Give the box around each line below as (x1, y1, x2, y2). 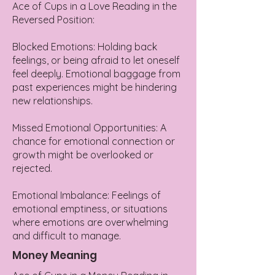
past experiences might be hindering (12, 81, 177, 94)
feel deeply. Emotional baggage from (12, 68, 180, 80)
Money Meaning (12, 248, 97, 263)
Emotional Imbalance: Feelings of (12, 189, 161, 202)
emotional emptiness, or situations (12, 203, 168, 215)
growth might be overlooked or (12, 149, 153, 161)
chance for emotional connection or (12, 135, 175, 148)
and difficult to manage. (12, 230, 121, 242)
